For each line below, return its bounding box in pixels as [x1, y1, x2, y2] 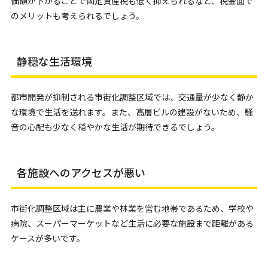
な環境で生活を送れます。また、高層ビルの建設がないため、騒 [10, 106, 253, 118]
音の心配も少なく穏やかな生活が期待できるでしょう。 [10, 121, 220, 133]
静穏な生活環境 [16, 53, 92, 69]
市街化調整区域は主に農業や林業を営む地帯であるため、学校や [10, 202, 254, 214]
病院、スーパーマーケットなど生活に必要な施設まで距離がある [10, 217, 254, 229]
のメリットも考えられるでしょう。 [10, 10, 144, 22]
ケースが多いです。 [10, 232, 85, 244]
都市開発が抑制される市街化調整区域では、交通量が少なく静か [10, 91, 254, 103]
